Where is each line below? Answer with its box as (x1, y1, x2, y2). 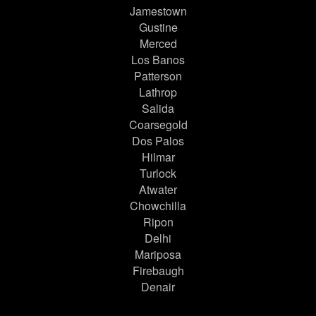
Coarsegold (128, 116, 188, 133)
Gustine (138, 19, 178, 36)
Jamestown (129, 3, 187, 20)
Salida (142, 100, 174, 117)
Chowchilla (130, 197, 186, 214)
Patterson (134, 68, 182, 85)
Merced (139, 35, 177, 52)
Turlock (140, 165, 176, 182)
